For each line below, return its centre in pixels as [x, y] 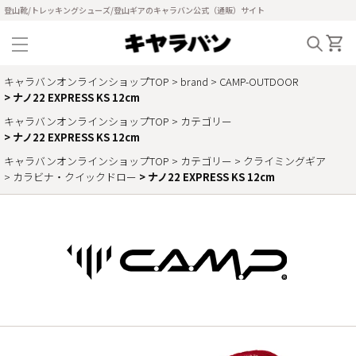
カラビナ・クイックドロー [75, 177]
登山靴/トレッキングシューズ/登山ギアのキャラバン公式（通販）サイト [134, 10]
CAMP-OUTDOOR [259, 81]
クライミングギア [284, 161]
